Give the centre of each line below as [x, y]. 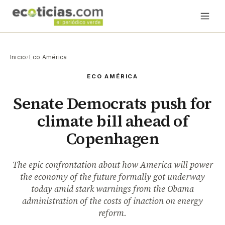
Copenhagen [113, 139]
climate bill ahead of [113, 121]
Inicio [18, 57]
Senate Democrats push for [113, 104]
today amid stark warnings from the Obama [113, 189]
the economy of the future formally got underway [113, 177]
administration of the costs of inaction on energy [113, 201]
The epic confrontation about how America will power [113, 165]
